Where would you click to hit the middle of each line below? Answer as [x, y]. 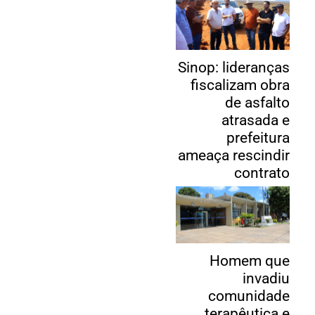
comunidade [249, 296]
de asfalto [258, 103]
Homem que [250, 261]
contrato [262, 173]
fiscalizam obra [240, 85]
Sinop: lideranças [234, 68]
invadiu [266, 279]
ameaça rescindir [234, 156]
